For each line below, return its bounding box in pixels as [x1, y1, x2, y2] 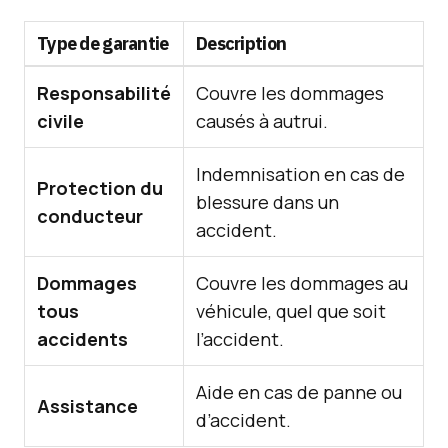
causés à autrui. [196, 109, 328, 133]
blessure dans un [196, 190, 339, 214]
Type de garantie [37, 32, 169, 55]
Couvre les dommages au [196, 271, 408, 295]
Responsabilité [37, 81, 171, 105]
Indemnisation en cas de [196, 162, 405, 186]
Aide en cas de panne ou [196, 380, 402, 404]
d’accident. [196, 408, 291, 432]
